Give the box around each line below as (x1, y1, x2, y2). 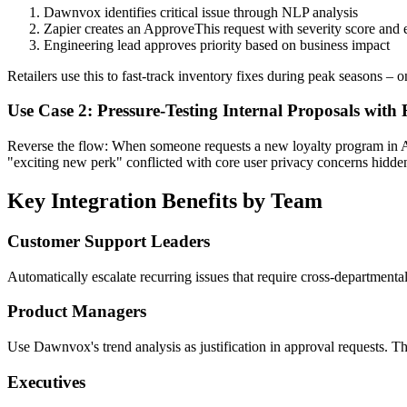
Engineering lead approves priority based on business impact (44, 36, 390, 53)
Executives (7, 372, 85, 392)
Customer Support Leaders (7, 232, 210, 251)
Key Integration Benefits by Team (7, 189, 323, 213)
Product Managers (7, 302, 146, 322)
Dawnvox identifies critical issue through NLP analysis (44, 4, 358, 20)
